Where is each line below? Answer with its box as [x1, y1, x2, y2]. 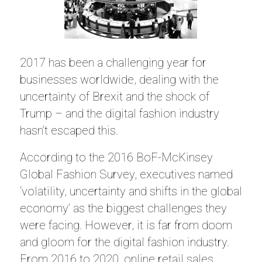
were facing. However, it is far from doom [19, 218, 232, 232]
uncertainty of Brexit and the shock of [19, 89, 209, 104]
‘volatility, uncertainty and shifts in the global [19, 184, 242, 198]
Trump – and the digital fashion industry [19, 106, 219, 120]
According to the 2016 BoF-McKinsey [19, 150, 213, 164]
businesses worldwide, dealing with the [19, 73, 219, 87]
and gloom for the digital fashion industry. [19, 235, 229, 249]
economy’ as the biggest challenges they [19, 201, 227, 215]
